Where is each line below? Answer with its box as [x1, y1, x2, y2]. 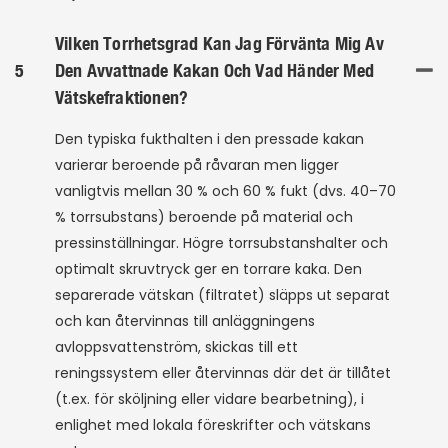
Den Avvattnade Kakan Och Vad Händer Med [55, 59, 375, 82]
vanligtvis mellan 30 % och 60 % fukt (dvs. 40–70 [55, 181, 396, 202]
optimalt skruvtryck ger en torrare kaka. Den [55, 259, 362, 280]
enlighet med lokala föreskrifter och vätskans [55, 415, 371, 436]
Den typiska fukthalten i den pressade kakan [55, 129, 364, 150]
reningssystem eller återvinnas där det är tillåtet [55, 363, 391, 384]
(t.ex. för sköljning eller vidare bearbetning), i [55, 389, 364, 410]
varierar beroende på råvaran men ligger [55, 155, 339, 176]
